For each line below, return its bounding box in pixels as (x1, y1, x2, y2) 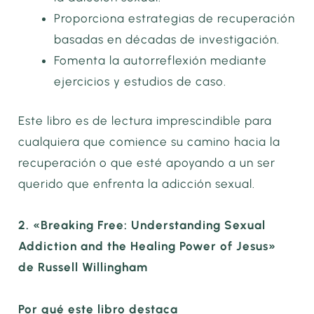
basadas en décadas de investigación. (54, 32, 280, 47)
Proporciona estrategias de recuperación (54, 11, 296, 26)
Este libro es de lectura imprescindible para (18, 113, 273, 128)
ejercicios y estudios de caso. (54, 74, 227, 89)
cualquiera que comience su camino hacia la (18, 134, 281, 149)
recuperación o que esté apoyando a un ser (18, 155, 276, 170)
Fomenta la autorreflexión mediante (54, 53, 268, 68)
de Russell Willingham (18, 260, 149, 275)
